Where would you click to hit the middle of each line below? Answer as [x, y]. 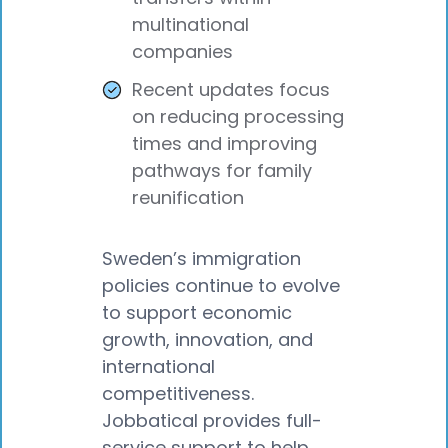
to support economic [197, 313]
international [158, 367]
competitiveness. [178, 394]
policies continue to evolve [221, 286]
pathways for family [222, 170]
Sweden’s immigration [201, 259]
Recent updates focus [231, 89]
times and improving [224, 143]
